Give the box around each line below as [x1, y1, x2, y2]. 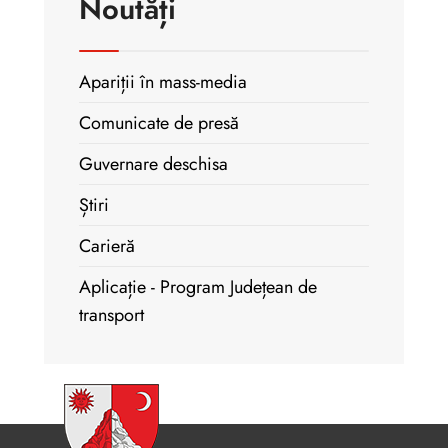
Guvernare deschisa [79, 151, 228, 177]
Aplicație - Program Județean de [79, 274, 317, 300]
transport [79, 302, 144, 328]
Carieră [79, 233, 135, 259]
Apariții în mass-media [79, 69, 247, 95]
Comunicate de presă [79, 110, 239, 136]
